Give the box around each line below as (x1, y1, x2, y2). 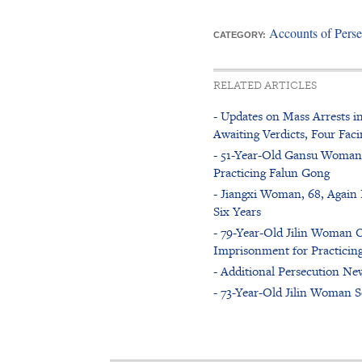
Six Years (213, 202, 261, 220)
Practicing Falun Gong (213, 163, 330, 181)
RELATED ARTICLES (213, 78, 317, 91)
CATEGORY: (213, 29, 266, 40)
